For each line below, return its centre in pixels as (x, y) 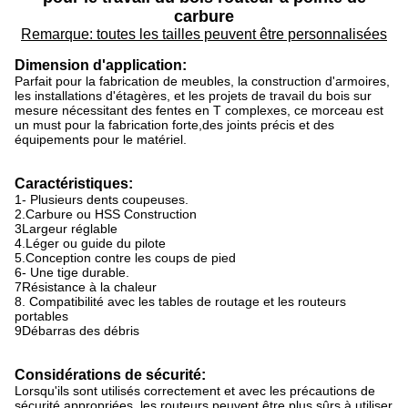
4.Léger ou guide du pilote (90, 243)
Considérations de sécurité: (110, 375)
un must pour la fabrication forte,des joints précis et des (174, 125)
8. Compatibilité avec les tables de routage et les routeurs (180, 301)
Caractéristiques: (74, 184)
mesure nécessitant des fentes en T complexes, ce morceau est (199, 110)
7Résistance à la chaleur (86, 287)
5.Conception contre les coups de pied (125, 258)
